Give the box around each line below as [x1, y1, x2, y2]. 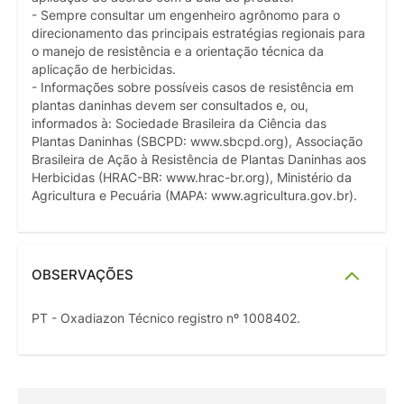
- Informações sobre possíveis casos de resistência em [32, 80, 353, 96]
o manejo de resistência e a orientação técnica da [32, 44, 324, 60]
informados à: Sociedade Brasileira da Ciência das [32, 116, 326, 132]
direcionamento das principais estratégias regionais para [32, 26, 365, 41]
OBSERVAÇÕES [32, 266, 133, 284]
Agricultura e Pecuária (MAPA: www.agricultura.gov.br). [32, 188, 357, 204]
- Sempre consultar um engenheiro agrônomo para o [32, 8, 340, 23]
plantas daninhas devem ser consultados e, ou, [32, 98, 308, 114]
